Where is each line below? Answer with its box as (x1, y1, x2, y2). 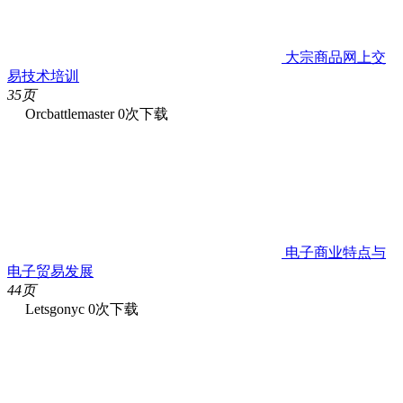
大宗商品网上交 (282, 49, 386, 65)
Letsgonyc (25, 300, 85, 317)
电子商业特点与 (282, 244, 386, 260)
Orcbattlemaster (25, 105, 114, 121)
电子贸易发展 (7, 263, 94, 279)
